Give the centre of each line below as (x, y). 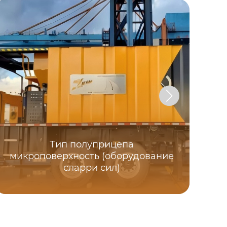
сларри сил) (92, 168)
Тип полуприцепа (92, 145)
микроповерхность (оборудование (92, 156)
